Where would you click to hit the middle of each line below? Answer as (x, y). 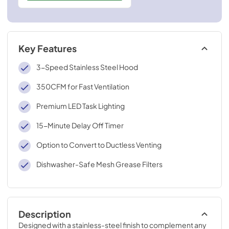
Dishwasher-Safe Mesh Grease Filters (99, 164)
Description (45, 214)
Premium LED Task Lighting (80, 106)
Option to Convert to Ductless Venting (99, 145)
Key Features (48, 49)
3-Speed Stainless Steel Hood (87, 67)
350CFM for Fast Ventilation (83, 86)
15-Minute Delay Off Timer (80, 125)
